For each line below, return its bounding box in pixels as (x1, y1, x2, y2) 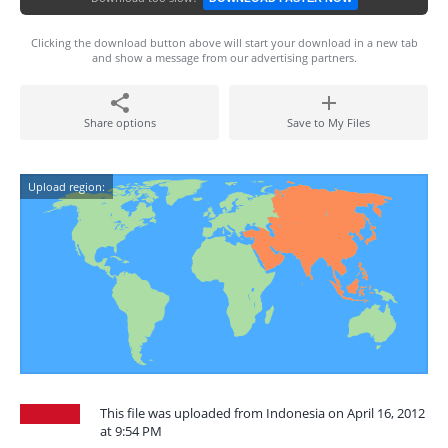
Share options (83, 115, 156, 130)
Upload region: (28, 179, 105, 194)
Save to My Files (287, 115, 370, 130)
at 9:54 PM (100, 422, 162, 440)
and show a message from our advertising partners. (91, 50, 357, 65)
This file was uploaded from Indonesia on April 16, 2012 (100, 404, 425, 422)
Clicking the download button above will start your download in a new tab (30, 35, 418, 50)
